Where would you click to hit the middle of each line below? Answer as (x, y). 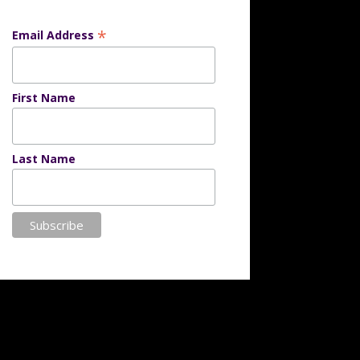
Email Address (54, 35)
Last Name (43, 159)
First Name (43, 98)
